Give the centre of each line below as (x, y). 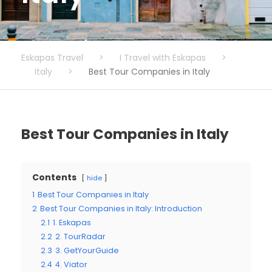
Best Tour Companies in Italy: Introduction (121, 208)
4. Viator (71, 264)
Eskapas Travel (52, 57)
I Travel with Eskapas (163, 57)
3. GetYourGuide (87, 250)
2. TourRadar (80, 236)
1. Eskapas (72, 222)
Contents (54, 177)
